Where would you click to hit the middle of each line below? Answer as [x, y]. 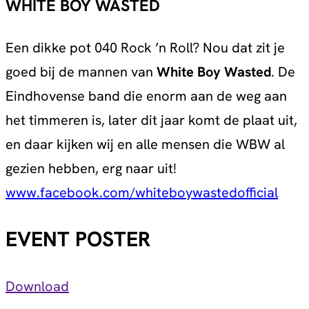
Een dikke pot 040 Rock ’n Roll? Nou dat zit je [145, 47]
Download [37, 287]
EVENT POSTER [78, 239]
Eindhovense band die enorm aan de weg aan [146, 96]
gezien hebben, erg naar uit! [91, 168]
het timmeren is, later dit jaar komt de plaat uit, [151, 120]
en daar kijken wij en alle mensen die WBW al [145, 144]
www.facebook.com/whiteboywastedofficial [142, 192]
